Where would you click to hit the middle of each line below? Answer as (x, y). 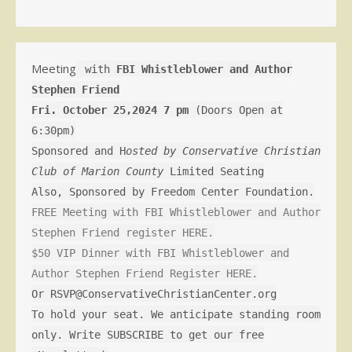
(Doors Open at (236, 110)
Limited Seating (214, 171)
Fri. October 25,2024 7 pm (110, 110)
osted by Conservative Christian (223, 150)
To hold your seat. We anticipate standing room (176, 314)
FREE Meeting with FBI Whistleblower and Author (176, 212)
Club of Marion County (97, 171)
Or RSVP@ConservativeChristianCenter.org (154, 293)
